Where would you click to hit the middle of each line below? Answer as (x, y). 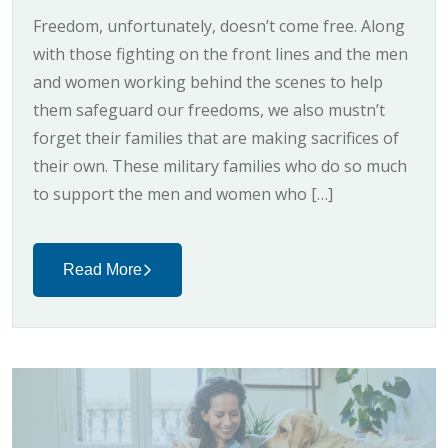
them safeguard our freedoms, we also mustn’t (209, 109)
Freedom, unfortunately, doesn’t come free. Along (219, 25)
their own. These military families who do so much (220, 165)
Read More (102, 269)
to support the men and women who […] (183, 193)
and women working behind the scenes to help (208, 81)
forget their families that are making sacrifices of (216, 137)
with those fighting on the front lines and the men (220, 53)
